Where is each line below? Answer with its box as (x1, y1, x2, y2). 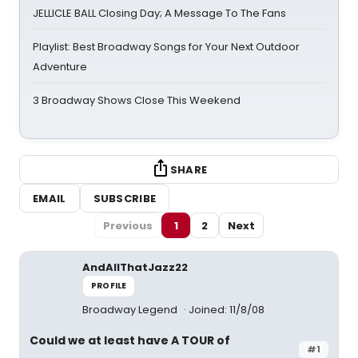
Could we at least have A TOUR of (30, 332, 230, 348)
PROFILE (91, 280, 127, 292)
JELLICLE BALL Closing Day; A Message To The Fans (33, 6, 286, 21)
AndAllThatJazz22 (82, 260, 188, 275)
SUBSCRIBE (93, 190, 157, 206)
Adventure (33, 59, 87, 74)
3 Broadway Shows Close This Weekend (33, 93, 241, 108)
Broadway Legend (82, 302, 180, 317)
